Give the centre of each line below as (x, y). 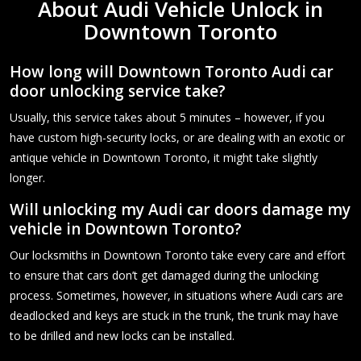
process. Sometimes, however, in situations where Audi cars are (176, 295)
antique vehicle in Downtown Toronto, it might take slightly (164, 157)
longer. (27, 177)
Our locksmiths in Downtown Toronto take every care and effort (178, 255)
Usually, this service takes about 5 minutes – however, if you (167, 117)
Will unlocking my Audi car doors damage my (180, 209)
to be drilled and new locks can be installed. (122, 335)
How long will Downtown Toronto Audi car (172, 71)
